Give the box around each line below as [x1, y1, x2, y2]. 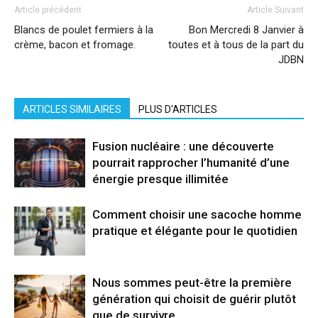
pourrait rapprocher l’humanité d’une [92, 155, 290, 170]
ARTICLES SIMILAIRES [23, 104, 121, 116]
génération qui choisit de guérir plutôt [92, 292, 296, 307]
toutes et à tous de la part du [168, 38, 304, 52]
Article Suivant [247, 5, 304, 16]
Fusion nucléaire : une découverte [92, 139, 274, 154]
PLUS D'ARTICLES [138, 104, 217, 116]
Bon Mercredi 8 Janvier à [189, 23, 304, 37]
